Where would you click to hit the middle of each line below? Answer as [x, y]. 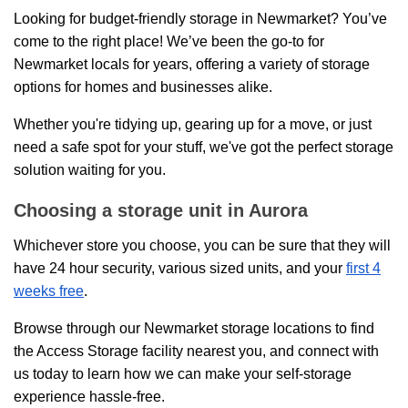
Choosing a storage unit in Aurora [161, 210]
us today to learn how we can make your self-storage [183, 374]
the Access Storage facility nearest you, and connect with [196, 351]
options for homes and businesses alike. [143, 87]
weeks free [49, 291]
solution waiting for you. [90, 170]
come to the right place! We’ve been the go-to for [169, 41]
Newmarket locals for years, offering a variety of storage [192, 64]
